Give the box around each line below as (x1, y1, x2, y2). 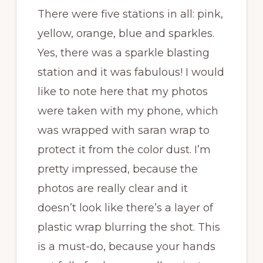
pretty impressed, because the (37, 163, 198, 176)
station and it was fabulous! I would (37, 66, 224, 79)
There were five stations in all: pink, (37, 8, 223, 21)
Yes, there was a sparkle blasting (37, 46, 210, 60)
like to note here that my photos (37, 85, 208, 99)
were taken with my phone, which (37, 104, 218, 118)
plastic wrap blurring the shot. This (37, 221, 220, 234)
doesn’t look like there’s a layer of (37, 201, 213, 215)
